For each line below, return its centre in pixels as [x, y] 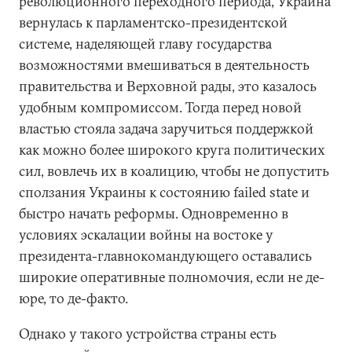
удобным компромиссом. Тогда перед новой [160, 107]
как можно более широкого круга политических [172, 150]
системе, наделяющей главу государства [145, 44]
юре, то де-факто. [73, 298]
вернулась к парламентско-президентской [153, 22]
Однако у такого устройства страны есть [148, 334]
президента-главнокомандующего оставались [165, 256]
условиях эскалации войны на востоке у [146, 235]
